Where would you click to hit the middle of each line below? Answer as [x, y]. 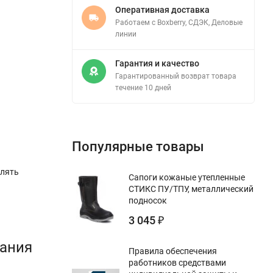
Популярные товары [138, 146]
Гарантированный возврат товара [176, 76]
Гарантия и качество [157, 63]
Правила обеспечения [173, 251]
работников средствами [177, 262]
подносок [148, 200]
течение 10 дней [143, 87]
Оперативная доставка [162, 9]
